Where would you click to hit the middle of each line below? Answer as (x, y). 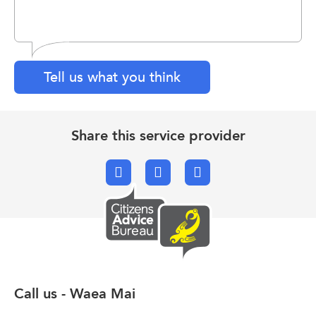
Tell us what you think (112, 77)
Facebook (149, 172)
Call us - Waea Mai (75, 294)
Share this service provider (158, 136)
